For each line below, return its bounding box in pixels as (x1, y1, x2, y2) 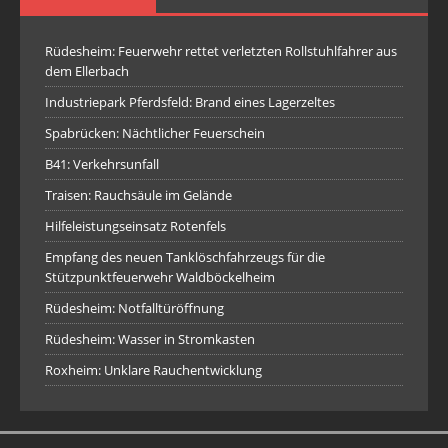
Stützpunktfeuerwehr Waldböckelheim (45, 268, 275, 287)
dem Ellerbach (45, 62, 129, 81)
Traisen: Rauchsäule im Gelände (45, 186, 232, 205)
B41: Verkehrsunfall (45, 155, 159, 174)
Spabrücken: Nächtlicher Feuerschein (45, 124, 265, 143)
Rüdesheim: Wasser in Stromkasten (45, 330, 255, 349)
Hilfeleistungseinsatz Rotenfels (45, 217, 226, 236)
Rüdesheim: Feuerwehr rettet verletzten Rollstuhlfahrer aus (45, 42, 397, 61)
